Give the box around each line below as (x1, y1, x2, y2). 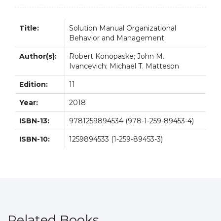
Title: (19, 23, 39, 33)
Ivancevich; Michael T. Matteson (69, 61, 179, 71)
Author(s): (19, 51, 57, 61)
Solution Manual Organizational (69, 23, 176, 33)
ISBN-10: (19, 134, 50, 144)
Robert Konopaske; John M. (69, 51, 164, 61)
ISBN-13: (19, 116, 49, 125)
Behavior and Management (69, 33, 164, 42)
